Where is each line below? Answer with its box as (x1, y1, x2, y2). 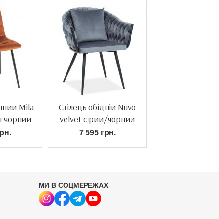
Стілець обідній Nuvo (59, 101, 136, 112)
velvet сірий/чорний (60, 113, 135, 125)
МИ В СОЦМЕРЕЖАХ (38, 181, 108, 189)
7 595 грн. (79, 129, 116, 137)
